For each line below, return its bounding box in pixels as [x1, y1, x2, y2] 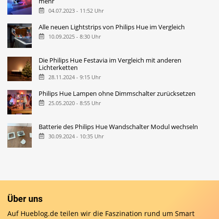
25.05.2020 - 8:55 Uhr [48, 99, 101, 107]
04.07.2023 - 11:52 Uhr [48, 6, 104, 14]
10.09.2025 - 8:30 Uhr [48, 32, 101, 40]
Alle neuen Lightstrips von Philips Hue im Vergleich [39, 22, 185, 31]
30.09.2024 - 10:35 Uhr [48, 132, 104, 140]
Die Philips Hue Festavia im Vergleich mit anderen [39, 55, 182, 65]
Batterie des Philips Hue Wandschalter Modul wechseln [39, 122, 198, 131]
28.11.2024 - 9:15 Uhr [48, 73, 101, 81]
